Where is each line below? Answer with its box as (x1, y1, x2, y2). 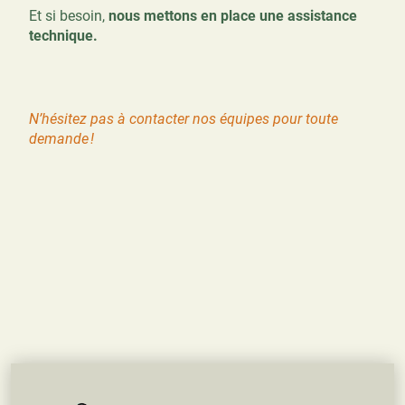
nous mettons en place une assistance (105, 6, 357, 24)
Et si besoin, (29, 6, 105, 24)
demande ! (29, 129, 94, 147)
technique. (29, 26, 98, 44)
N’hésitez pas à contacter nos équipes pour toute (29, 109, 338, 127)
